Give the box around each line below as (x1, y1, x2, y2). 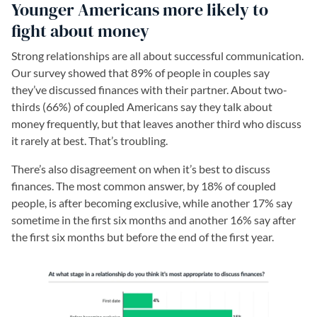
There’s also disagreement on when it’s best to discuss (11, 162, 270, 176)
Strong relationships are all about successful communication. (11, 49, 304, 63)
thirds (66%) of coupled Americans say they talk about (11, 100, 272, 114)
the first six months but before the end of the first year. (11, 230, 274, 244)
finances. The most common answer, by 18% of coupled (11, 179, 276, 193)
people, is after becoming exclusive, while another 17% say (11, 196, 292, 210)
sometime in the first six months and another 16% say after (11, 213, 296, 227)
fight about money (11, 19, 149, 43)
